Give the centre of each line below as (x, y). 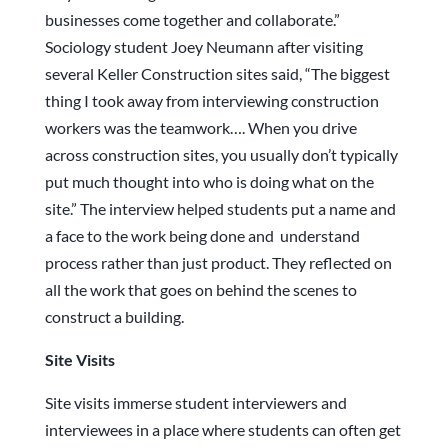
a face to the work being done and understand (202, 236)
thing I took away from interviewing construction (211, 101)
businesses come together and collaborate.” (192, 20)
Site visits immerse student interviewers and (195, 403)
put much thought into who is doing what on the (209, 182)
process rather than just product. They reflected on (218, 263)
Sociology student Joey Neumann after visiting (203, 47)
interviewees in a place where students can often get (222, 430)
